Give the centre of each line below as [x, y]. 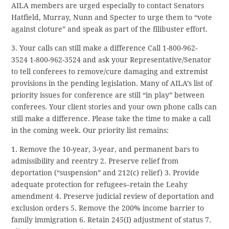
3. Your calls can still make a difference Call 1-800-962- [105, 48]
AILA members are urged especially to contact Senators [108, 6]
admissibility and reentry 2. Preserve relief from [95, 161]
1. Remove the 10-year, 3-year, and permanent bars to [105, 150]
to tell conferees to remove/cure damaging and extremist [110, 72]
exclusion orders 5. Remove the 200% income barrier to [108, 208]
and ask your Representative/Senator [147, 60]
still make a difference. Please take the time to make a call [111, 119]
